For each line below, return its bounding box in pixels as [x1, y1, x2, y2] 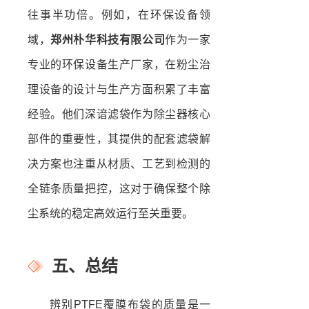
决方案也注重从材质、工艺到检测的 [28, 158, 210, 170]
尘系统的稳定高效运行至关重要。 [28, 208, 193, 220]
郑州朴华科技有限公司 [50, 34, 166, 46]
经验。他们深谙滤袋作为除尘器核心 [28, 108, 210, 121]
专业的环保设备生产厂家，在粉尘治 [28, 59, 210, 71]
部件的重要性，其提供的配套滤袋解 [28, 133, 210, 146]
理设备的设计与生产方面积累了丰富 [28, 83, 210, 96]
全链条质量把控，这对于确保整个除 [28, 183, 210, 195]
